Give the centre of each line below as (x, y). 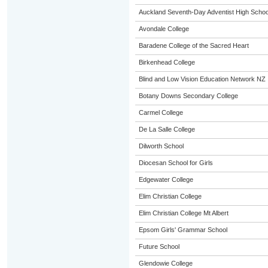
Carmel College (161, 112)
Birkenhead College (167, 62)
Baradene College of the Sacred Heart (194, 45)
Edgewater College (166, 179)
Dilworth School (161, 146)
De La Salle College (167, 129)
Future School (159, 246)
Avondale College (164, 29)
